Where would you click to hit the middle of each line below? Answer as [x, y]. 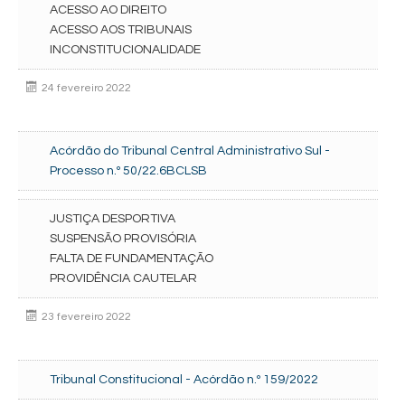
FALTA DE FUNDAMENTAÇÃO [132, 259]
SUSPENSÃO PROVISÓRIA [123, 239]
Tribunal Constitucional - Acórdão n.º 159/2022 [184, 380]
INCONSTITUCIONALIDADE [125, 50]
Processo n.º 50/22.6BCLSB [128, 171]
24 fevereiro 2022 [86, 88]
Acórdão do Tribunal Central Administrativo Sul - [190, 151]
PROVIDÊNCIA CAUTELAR [123, 278]
